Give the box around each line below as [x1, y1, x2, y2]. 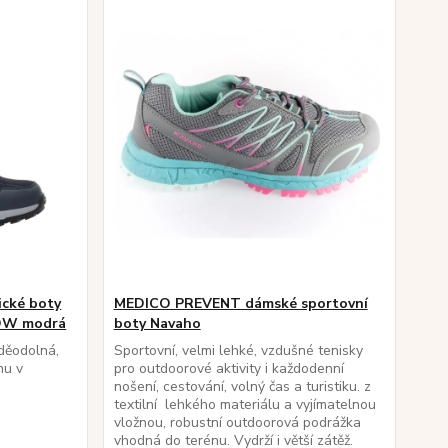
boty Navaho [113, 314, 201, 333]
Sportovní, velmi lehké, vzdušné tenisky [113, 341, 363, 360]
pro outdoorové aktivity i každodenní [113, 359, 344, 378]
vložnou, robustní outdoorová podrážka [113, 413, 361, 432]
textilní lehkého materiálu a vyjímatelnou [113, 395, 376, 414]
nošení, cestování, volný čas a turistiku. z [113, 377, 371, 396]
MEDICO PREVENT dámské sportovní [113, 294, 368, 313]
